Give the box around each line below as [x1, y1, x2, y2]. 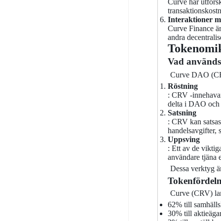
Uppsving [167, 135, 200, 144]
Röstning [167, 82, 198, 90]
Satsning [167, 109, 196, 117]
